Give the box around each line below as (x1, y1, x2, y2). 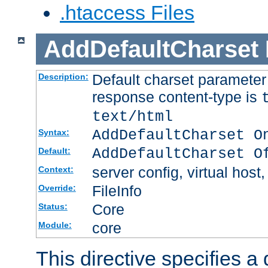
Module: (38, 220, 72, 230)
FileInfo (92, 182, 142, 200)
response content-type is (92, 89, 261, 106)
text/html (92, 108, 173, 126)
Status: (38, 202, 68, 212)
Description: (38, 72, 89, 82)
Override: (38, 183, 76, 193)
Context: (38, 165, 74, 175)
